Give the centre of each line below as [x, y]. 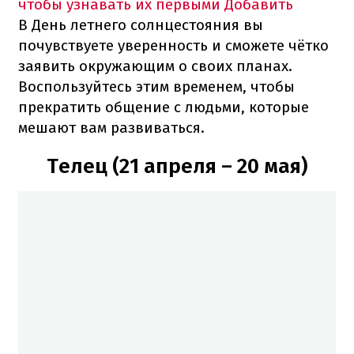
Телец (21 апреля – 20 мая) [177, 166]
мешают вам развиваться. [111, 127]
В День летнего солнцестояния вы [141, 24]
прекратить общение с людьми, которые [164, 107]
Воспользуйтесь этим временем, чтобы [156, 86]
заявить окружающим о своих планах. [155, 66]
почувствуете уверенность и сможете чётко [173, 45]
